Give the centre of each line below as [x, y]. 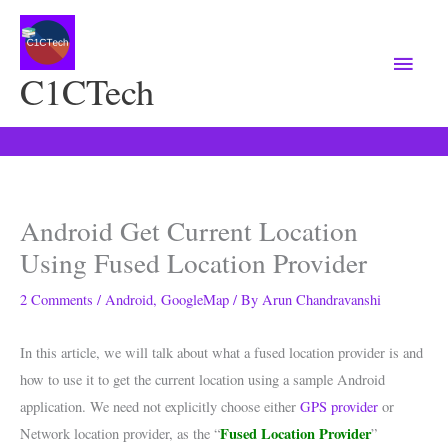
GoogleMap [195, 299]
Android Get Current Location [189, 230]
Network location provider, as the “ [120, 433]
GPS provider [339, 406]
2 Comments [56, 299]
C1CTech [87, 90]
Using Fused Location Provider [193, 262]
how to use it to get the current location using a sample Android [202, 379]
